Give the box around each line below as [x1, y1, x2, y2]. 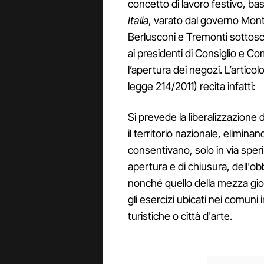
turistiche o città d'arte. [128, 210, 232, 223]
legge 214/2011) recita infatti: [128, 80, 255, 93]
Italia [128, 14, 149, 27]
